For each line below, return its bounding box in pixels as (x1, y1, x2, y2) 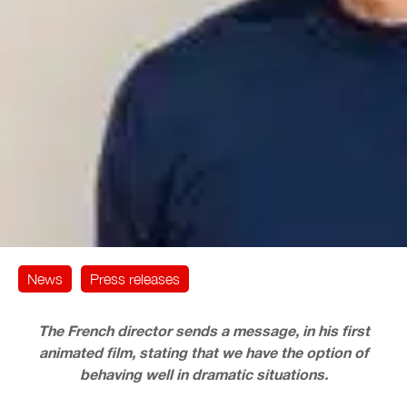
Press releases (90, 270, 180, 287)
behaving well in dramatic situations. (79, 364, 328, 382)
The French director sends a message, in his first (37, 321, 370, 339)
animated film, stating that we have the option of (39, 342, 368, 361)
